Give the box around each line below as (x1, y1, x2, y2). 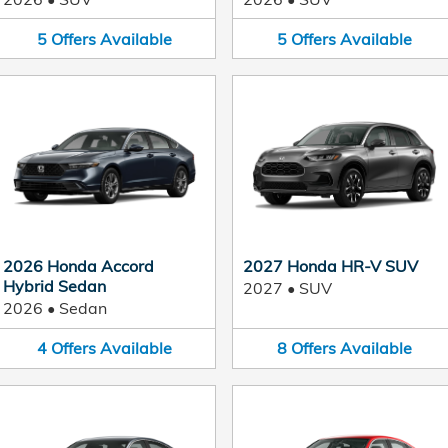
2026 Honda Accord (3, 256, 154, 276)
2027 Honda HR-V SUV (243, 256, 418, 276)
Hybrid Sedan (3, 276, 106, 296)
